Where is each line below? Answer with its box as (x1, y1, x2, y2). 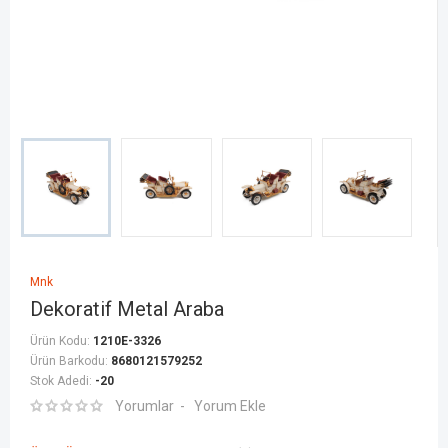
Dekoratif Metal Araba (30, 297, 224, 322)
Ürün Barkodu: (30, 354, 111, 369)
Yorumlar (115, 398, 174, 415)
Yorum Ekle (194, 398, 266, 415)
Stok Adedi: (30, 374, 95, 389)
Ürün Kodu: (30, 334, 93, 349)
